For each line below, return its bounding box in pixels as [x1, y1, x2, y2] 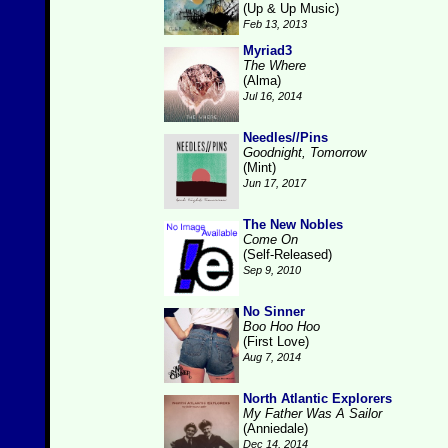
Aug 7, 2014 [243, 351, 301, 363]
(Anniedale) [243, 421, 308, 436]
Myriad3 [243, 43, 292, 58]
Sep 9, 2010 [243, 264, 301, 276]
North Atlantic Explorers [243, 391, 392, 406]
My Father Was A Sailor [243, 406, 382, 421]
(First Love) [243, 334, 309, 349]
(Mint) [243, 160, 276, 175]
